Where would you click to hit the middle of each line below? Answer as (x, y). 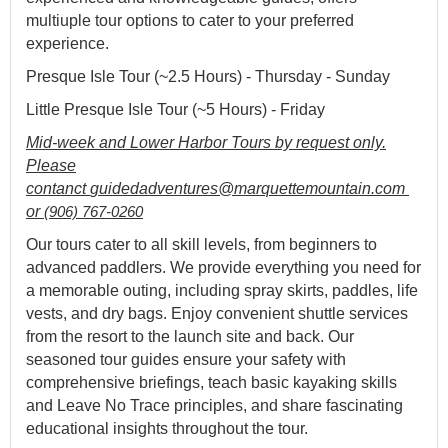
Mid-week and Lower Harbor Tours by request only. (206, 142)
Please (51, 165)
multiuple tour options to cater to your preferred (190, 20)
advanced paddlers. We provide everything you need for (223, 267)
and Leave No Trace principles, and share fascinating (214, 405)
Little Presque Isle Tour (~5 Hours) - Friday (175, 109)
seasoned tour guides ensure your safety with (186, 359)
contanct (58, 188)
